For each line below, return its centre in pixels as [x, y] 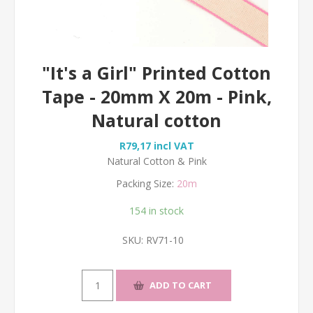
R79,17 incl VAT [156, 145]
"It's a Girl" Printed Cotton [156, 72]
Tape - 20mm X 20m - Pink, [156, 96]
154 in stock [156, 210]
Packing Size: [145, 183]
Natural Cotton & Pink [156, 161]
